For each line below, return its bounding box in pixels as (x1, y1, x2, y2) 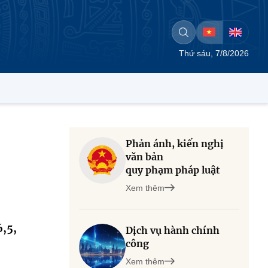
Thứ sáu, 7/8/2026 (179, 48, 249, 58)
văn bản (126, 151, 163, 163)
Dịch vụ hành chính (126, 224, 220, 236)
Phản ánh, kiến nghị (126, 138, 224, 150)
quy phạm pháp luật (126, 164, 220, 176)
